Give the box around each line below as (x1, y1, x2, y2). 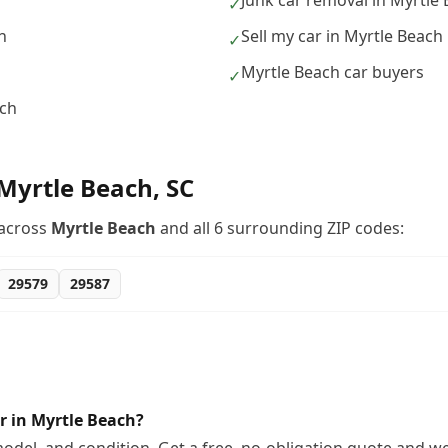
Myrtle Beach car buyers (241, 61, 424, 83)
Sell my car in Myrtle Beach (241, 25, 443, 47)
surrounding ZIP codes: (223, 217, 404, 239)
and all (156, 217, 214, 239)
